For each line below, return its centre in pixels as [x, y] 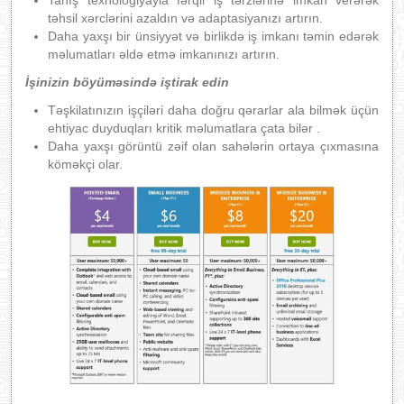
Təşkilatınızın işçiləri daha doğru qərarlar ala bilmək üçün [213, 110]
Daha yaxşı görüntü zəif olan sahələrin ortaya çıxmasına [213, 146]
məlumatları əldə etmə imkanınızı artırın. [164, 54]
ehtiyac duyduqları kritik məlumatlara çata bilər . [184, 128]
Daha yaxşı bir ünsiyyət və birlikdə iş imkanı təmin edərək [213, 36]
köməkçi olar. [85, 164]
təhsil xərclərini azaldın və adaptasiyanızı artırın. [185, 18]
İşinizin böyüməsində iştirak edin [136, 82]
